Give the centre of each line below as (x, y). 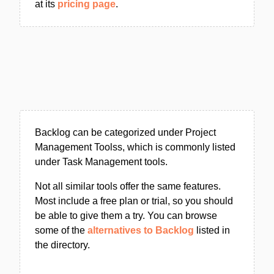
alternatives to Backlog (141, 230)
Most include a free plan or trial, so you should (134, 201)
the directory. (62, 245)
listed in (212, 230)
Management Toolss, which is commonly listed (135, 147)
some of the (61, 230)
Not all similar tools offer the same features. (128, 186)
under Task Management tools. (101, 162)
